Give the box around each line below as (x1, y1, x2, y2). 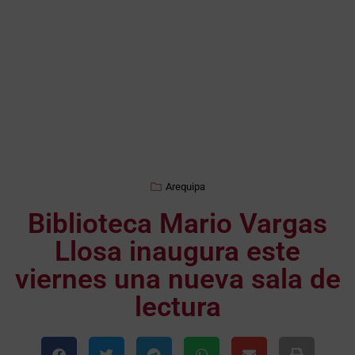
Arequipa (165, 181, 205, 193)
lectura (134, 291, 221, 324)
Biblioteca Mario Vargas (28, 208, 327, 241)
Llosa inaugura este (55, 235, 300, 269)
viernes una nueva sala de (14, 263, 341, 296)
